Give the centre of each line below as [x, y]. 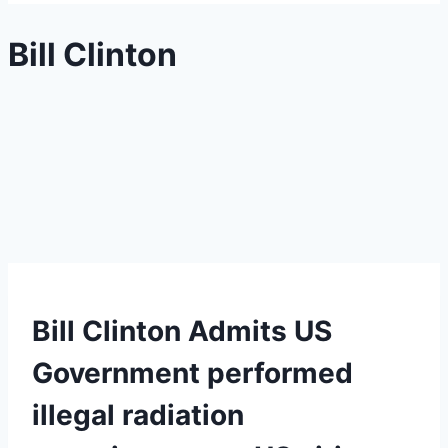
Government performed [192, 372]
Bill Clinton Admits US [182, 330]
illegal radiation [138, 414]
